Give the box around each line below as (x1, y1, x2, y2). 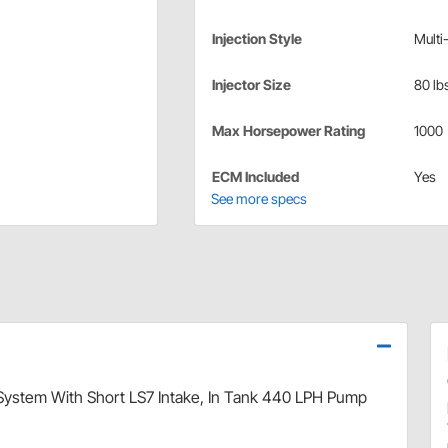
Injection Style (211, 29, 302, 47)
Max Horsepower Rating (211, 121, 365, 139)
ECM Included (211, 167, 299, 185)
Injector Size (211, 75, 291, 93)
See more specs (210, 189, 307, 207)
